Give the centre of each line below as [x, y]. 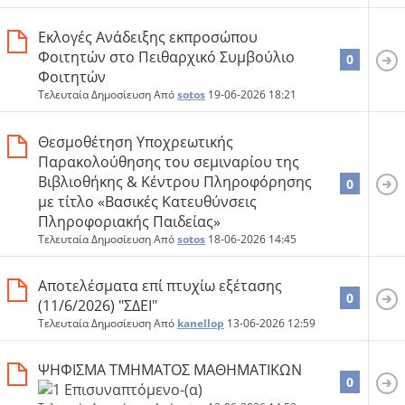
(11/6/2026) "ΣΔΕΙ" [98, 305]
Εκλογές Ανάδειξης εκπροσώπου [148, 38]
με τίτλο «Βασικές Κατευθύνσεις [147, 201]
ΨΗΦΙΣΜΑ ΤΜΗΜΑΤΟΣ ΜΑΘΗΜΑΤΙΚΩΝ [170, 369]
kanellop [201, 323]
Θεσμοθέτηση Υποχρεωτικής [136, 141]
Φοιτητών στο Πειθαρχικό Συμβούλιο [166, 57]
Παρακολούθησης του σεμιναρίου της [169, 161]
